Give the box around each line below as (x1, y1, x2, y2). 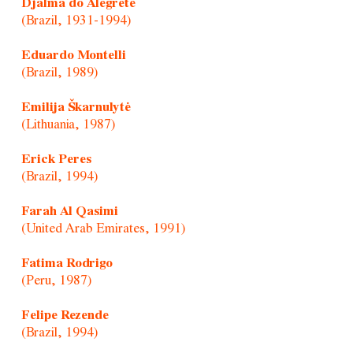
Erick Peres (20, 151, 91, 167)
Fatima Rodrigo (20, 255, 113, 271)
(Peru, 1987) (20, 273, 91, 288)
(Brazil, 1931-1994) (20, 13, 131, 28)
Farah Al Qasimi (20, 203, 118, 219)
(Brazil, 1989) (20, 65, 98, 80)
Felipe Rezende (20, 307, 109, 323)
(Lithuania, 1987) (20, 117, 115, 132)
